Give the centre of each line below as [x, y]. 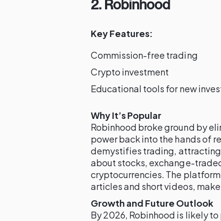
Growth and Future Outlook [152, 203]
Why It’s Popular [126, 115]
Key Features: [122, 33]
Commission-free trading [144, 55]
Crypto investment [130, 72]
